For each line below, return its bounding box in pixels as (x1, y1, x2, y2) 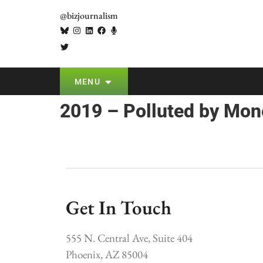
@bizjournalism (60, 9, 118, 22)
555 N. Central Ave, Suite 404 (66, 231, 193, 246)
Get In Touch (66, 195, 171, 220)
